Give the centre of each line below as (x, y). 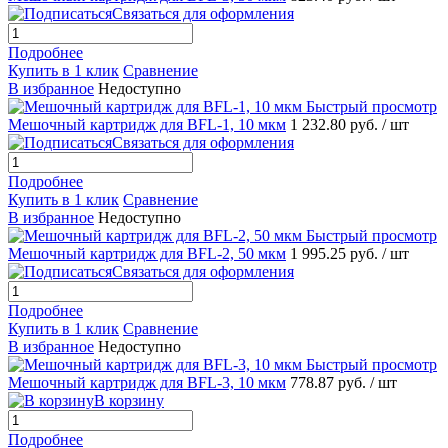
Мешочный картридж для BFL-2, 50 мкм (147, 254)
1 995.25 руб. (336, 254)
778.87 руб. (330, 383)
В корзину (129, 401)
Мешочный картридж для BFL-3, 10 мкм (147, 383)
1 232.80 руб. (336, 125)
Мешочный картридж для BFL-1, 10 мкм (147, 125)
